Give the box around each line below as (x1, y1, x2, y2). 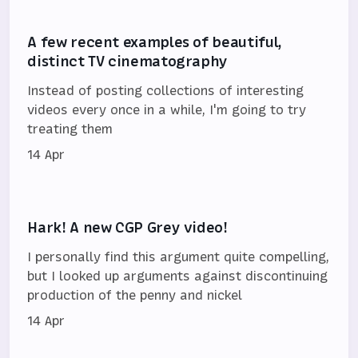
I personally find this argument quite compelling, (27, 248, 330, 266)
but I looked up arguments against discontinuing (27, 267, 328, 285)
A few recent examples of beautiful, (27, 32, 282, 53)
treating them (27, 120, 113, 138)
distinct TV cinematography (27, 51, 229, 72)
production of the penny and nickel (27, 286, 243, 304)
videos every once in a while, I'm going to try (27, 101, 307, 119)
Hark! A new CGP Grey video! (27, 217, 228, 238)
